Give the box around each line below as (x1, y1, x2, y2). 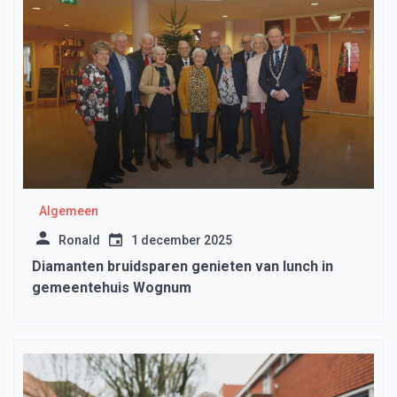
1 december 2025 (131, 232, 232, 247)
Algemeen (38, 203, 98, 218)
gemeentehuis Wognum (32, 278, 191, 296)
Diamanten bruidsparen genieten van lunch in (32, 257, 333, 275)
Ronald (58, 232, 100, 247)
